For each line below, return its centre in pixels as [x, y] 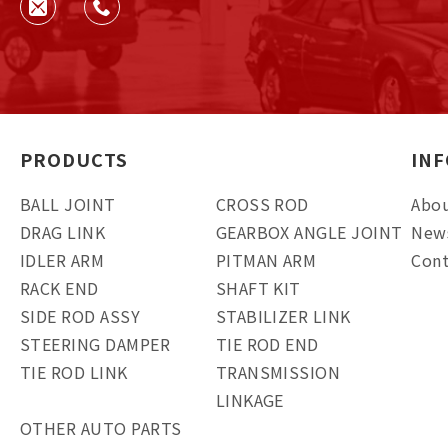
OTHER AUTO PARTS [101, 428]
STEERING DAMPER [95, 344]
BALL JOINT [68, 204]
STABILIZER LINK [283, 316]
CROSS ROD [262, 204]
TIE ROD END [267, 344]
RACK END [59, 288]
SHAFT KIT [258, 288]
